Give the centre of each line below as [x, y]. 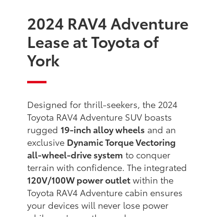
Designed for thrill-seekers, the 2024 [102, 104]
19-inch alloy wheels [103, 130]
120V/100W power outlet [79, 180]
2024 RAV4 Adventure [108, 23]
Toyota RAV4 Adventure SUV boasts [100, 117]
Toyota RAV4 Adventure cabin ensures [105, 193]
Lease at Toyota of [93, 41]
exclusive [47, 142]
